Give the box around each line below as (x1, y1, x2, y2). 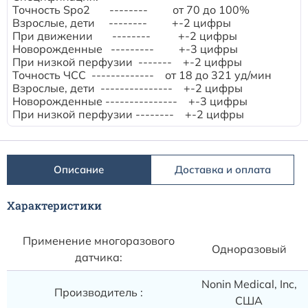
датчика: (74, 250, 122, 264)
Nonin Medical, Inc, (201, 276, 297, 291)
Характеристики (7, 197, 102, 212)
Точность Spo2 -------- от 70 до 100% (12, 3, 250, 17)
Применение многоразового (22, 233, 175, 247)
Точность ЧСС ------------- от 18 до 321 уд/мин (12, 68, 272, 82)
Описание (54, 163, 104, 177)
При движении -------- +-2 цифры (12, 29, 237, 43)
